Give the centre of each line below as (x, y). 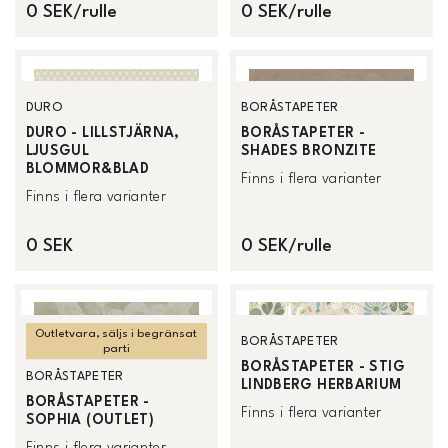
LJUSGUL (57, 151)
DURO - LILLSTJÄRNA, (102, 133)
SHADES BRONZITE (308, 151)
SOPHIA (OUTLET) (90, 420)
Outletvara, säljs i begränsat (116, 334)
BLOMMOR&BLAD (87, 169)
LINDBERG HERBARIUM (321, 384)
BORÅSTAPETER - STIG (322, 366)
